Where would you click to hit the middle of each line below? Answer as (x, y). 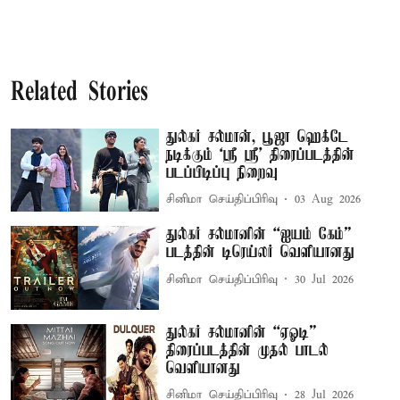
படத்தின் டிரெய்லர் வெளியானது (261, 253)
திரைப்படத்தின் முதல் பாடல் (248, 350)
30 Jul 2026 (325, 279)
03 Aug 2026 (328, 200)
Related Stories (79, 93)
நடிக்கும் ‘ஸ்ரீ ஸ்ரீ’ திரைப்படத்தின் (261, 155)
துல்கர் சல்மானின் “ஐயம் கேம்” (259, 235)
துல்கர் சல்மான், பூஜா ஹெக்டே (258, 137)
